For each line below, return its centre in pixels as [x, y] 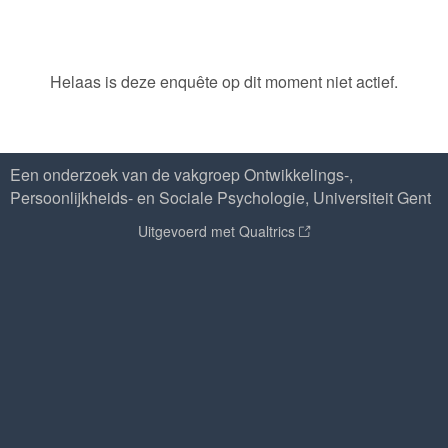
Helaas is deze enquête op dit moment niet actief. [224, 81]
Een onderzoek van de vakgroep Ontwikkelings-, [181, 174]
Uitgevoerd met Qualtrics [216, 231]
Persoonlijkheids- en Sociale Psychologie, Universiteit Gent [220, 197]
